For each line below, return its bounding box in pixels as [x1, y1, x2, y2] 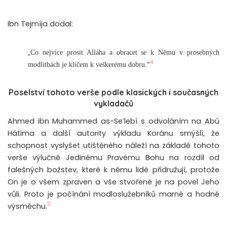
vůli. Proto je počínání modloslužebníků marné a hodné [8, 188, 219, 199]
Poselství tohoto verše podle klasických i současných [9, 87, 218, 97]
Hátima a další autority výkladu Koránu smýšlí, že [8, 128, 219, 138]
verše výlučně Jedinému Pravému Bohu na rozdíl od [8, 152, 219, 163]
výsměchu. [8, 201, 47, 211]
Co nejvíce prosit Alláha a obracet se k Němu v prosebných [30, 48, 219, 56]
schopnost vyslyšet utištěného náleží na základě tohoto [8, 140, 219, 150]
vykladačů [94, 98, 133, 108]
